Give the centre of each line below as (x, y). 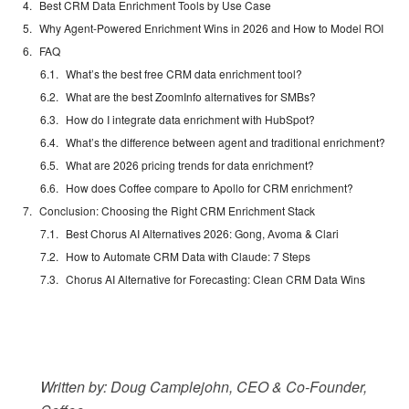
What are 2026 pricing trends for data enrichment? (190, 165)
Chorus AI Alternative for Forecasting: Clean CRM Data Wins (216, 279)
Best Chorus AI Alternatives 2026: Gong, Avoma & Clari (203, 234)
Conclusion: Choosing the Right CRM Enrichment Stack (177, 211)
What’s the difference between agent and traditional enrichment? (226, 142)
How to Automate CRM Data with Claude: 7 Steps (189, 257)
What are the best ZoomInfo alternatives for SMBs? (191, 97)
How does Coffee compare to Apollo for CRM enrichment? (210, 188)
